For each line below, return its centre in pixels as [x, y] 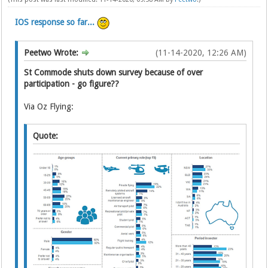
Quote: [46, 136]
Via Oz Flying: [49, 106]
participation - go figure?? [72, 84]
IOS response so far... [55, 22]
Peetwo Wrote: [53, 53]
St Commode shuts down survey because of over [114, 72]
